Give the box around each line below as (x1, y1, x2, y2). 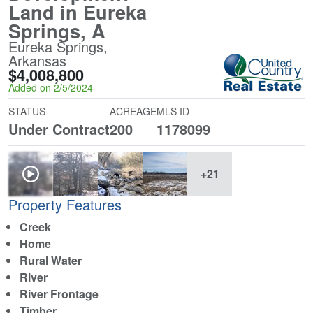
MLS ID (156, 104, 189, 119)
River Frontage (20, 286, 99, 303)
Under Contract (8, 119, 110, 140)
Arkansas (8, 50, 66, 71)
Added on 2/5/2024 (8, 80, 93, 95)
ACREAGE (110, 104, 156, 119)
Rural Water (20, 252, 82, 269)
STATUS (8, 104, 45, 119)
